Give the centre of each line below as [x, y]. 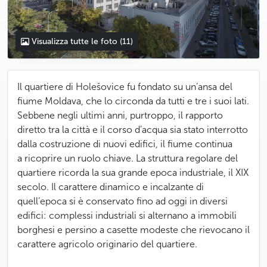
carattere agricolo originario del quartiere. [107, 244]
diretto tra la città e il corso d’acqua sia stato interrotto [133, 130]
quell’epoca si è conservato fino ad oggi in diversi [122, 201]
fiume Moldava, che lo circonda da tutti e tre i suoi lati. [133, 101]
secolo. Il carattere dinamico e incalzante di [111, 187]
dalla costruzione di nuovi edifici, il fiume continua [125, 144]
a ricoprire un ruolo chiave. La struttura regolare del [128, 158]
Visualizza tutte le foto [75, 41]
